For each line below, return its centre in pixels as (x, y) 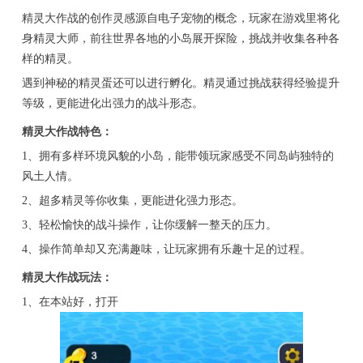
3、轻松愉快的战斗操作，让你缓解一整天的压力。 (149, 225)
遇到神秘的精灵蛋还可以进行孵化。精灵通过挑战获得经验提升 (180, 83)
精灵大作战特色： (67, 132)
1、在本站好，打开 (70, 302)
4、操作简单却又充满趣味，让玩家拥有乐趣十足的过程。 (166, 250)
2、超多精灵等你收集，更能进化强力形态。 (132, 201)
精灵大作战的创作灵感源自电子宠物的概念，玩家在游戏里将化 (180, 19)
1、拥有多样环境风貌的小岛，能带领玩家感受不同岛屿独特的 (177, 156)
